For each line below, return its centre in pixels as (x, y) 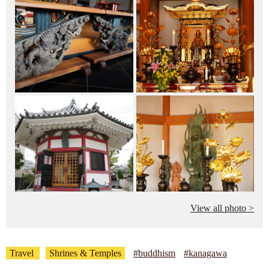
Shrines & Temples (85, 253)
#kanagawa (205, 253)
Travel (22, 253)
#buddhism (154, 253)
